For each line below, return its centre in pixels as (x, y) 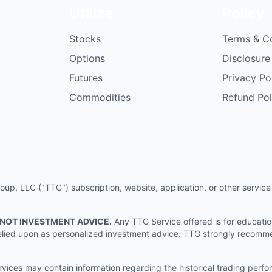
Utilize (91, 13)
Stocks (85, 39)
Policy (244, 13)
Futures (86, 78)
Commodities (100, 97)
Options (87, 58)
